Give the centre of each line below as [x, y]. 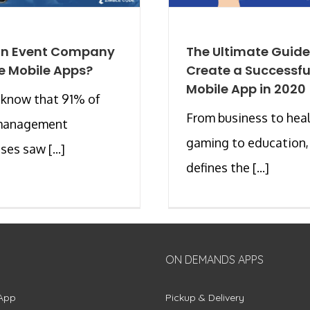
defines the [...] [228, 167]
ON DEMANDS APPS [215, 259]
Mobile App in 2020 [246, 89]
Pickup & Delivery [205, 297]
